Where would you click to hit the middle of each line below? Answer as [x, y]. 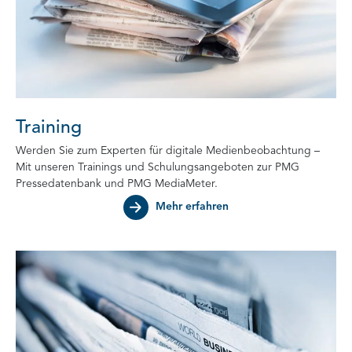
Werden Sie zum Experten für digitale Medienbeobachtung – [168, 151]
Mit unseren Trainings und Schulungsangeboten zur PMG [158, 167]
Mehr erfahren [192, 207]
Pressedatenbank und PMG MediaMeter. [117, 184]
